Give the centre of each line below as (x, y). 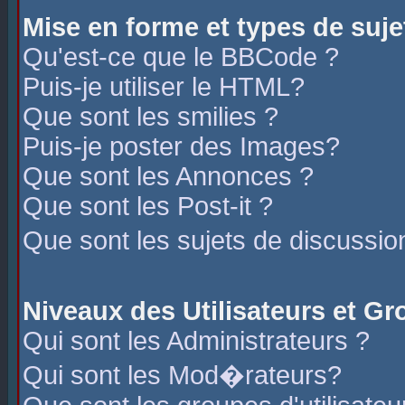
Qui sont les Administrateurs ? (196, 341)
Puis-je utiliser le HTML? (164, 87)
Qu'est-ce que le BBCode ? (181, 57)
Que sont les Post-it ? (148, 206)
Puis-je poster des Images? (181, 146)
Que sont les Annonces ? (168, 176)
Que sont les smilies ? (151, 117)
